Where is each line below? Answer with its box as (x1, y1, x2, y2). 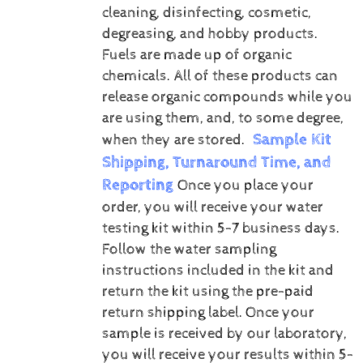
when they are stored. (101, 131, 246, 150)
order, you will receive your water (101, 199, 323, 217)
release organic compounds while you (101, 88, 352, 107)
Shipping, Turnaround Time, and (101, 153, 331, 173)
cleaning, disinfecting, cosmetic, (101, 4, 311, 23)
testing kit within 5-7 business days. (101, 220, 340, 238)
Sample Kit (252, 130, 331, 150)
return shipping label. (101, 304, 243, 322)
